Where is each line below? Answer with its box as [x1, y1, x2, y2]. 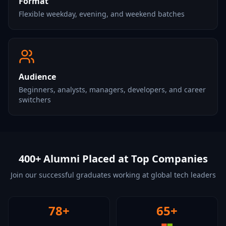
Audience [19, 71, 56, 82]
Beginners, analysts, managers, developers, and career [19, 85, 206, 94]
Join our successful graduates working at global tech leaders [10, 170, 216, 180]
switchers [19, 95, 51, 104]
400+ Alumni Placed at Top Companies [18, 152, 208, 165]
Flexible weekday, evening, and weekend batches [19, 9, 185, 19]
